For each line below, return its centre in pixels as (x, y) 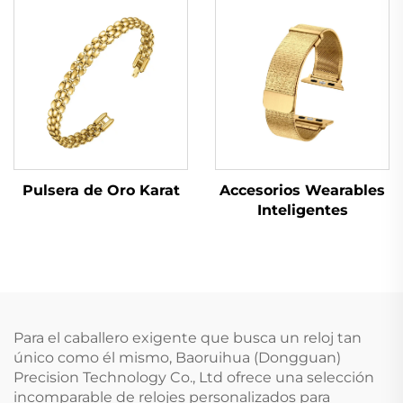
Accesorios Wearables (302, 190)
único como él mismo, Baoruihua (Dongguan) (177, 357)
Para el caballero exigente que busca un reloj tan (188, 337)
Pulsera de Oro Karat (101, 190)
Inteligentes (302, 210)
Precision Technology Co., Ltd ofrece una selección (194, 377)
